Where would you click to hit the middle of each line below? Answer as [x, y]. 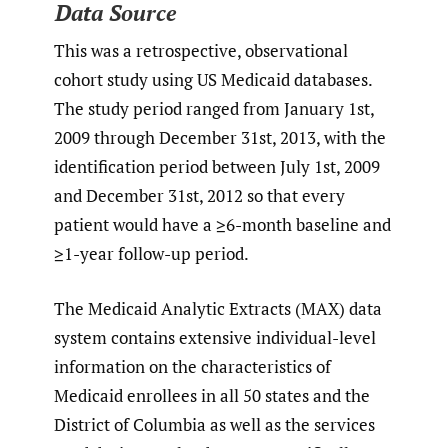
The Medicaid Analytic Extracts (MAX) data [218, 308]
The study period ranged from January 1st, [214, 109]
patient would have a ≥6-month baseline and [222, 225]
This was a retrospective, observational [201, 51]
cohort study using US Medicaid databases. [213, 80]
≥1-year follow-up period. [151, 254]
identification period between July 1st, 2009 [217, 167]
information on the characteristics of [192, 366]
